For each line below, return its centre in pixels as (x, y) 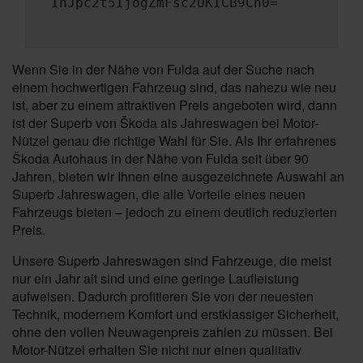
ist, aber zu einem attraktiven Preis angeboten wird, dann (175, 105)
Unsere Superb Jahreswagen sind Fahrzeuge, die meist (172, 261)
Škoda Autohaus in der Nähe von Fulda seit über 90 (160, 158)
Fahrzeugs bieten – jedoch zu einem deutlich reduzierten (175, 212)
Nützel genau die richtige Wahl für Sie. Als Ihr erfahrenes (174, 141)
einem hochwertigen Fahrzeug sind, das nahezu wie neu (174, 87)
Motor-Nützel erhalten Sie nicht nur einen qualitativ (157, 350)
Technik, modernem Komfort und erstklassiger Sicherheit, (175, 314)
